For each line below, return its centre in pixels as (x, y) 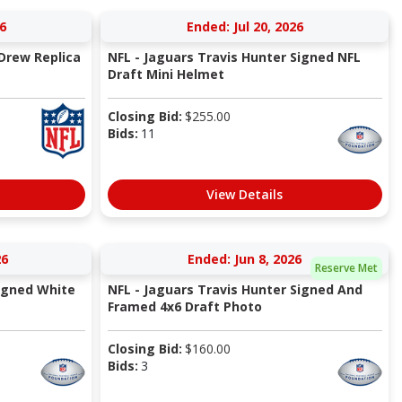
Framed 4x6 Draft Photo (184, 307)
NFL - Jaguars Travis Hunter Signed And (235, 290)
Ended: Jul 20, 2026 (245, 27)
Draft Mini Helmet (166, 74)
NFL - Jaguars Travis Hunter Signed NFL (234, 57)
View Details (245, 195)
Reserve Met (346, 267)
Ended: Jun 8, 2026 (245, 259)
